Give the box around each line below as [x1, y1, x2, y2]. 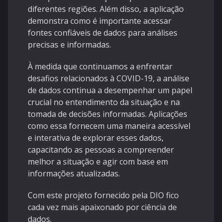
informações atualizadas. [28, 168, 120, 179]
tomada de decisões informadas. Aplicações [28, 109, 187, 120]
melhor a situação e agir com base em [28, 156, 168, 167]
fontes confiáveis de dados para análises [28, 27, 177, 39]
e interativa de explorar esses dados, [28, 132, 164, 144]
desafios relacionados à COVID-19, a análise [28, 73, 189, 84]
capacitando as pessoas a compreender [28, 144, 174, 156]
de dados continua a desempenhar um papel [28, 85, 192, 96]
